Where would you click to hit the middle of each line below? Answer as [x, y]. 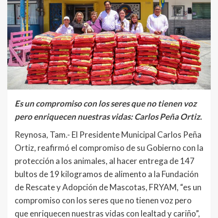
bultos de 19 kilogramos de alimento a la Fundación [107, 174]
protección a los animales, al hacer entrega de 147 [105, 161]
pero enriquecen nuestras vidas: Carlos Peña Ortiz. [108, 116]
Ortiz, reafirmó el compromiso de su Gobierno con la [109, 147]
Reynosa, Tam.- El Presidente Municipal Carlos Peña [108, 134]
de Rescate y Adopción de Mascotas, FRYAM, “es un [108, 187]
